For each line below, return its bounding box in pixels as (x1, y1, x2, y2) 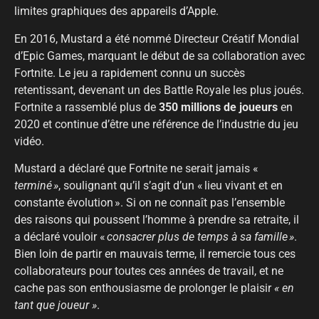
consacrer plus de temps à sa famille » (107, 230, 294, 244)
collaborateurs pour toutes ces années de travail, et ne (14, 264, 283, 278)
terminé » (14, 179, 58, 193)
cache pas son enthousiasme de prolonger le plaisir (14, 281, 274, 296)
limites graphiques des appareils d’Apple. (14, 4, 219, 19)
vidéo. (14, 134, 44, 148)
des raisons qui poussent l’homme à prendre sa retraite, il (14, 213, 299, 227)
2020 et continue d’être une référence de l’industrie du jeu (14, 117, 298, 131)
